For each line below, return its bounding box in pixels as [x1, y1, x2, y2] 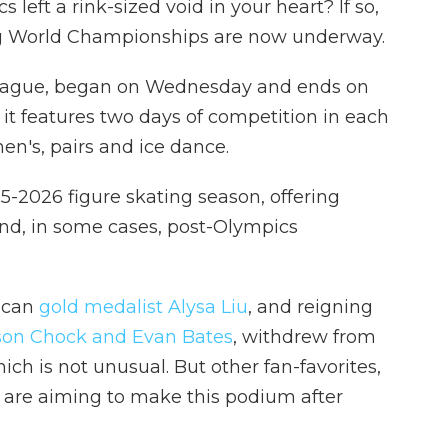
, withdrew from [233, 326, 376, 348]
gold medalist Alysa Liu [39, 296, 248, 318]
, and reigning [248, 296, 373, 318]
